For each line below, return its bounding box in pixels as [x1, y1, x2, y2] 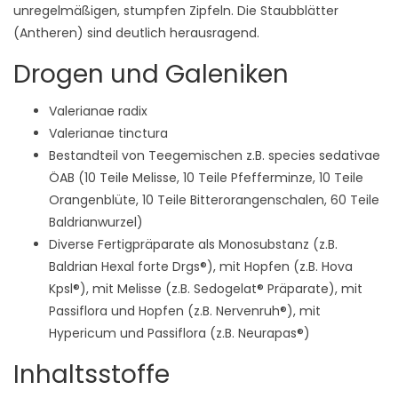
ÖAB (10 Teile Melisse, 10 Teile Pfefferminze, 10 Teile [49, 169, 363, 187]
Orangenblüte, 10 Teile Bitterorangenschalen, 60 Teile [49, 191, 379, 209]
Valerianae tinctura [49, 124, 168, 142]
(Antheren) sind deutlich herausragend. [13, 24, 259, 42]
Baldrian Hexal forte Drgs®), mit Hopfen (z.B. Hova [49, 258, 353, 275]
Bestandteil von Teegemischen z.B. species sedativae [49, 147, 380, 164]
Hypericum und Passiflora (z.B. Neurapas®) [49, 324, 310, 342]
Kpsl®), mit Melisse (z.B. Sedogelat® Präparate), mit [49, 280, 362, 298]
